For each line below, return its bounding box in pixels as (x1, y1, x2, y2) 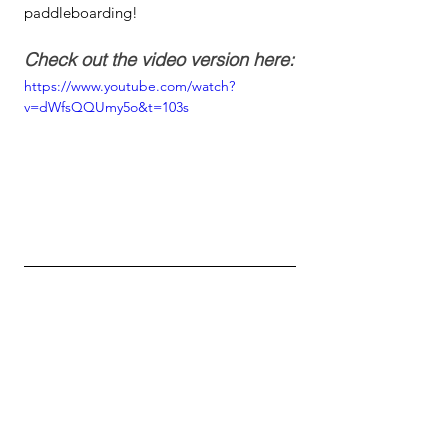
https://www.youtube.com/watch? (24, 77, 235, 95)
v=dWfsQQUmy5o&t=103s (24, 98, 189, 116)
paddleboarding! (24, 3, 138, 22)
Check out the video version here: (24, 48, 294, 71)
